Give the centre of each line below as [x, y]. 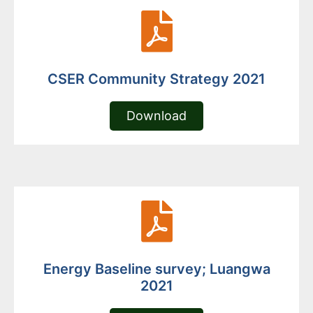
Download [156, 116]
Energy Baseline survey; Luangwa [156, 269]
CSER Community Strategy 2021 [156, 79]
